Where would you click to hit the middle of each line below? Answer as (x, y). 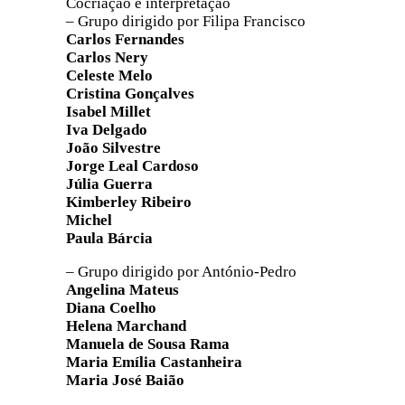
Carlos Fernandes (125, 40)
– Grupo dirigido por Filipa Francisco (186, 22)
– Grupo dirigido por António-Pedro (181, 272)
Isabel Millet (108, 112)
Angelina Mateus (122, 290)
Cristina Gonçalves (130, 94)
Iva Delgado (107, 130)
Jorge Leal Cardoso (132, 166)
